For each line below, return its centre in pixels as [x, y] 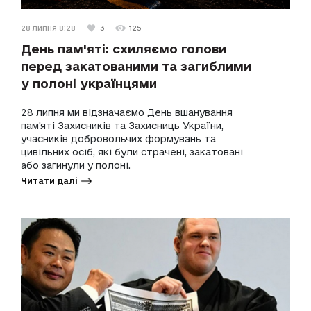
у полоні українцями [89, 84]
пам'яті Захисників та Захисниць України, [122, 126]
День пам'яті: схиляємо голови [124, 49]
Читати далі [49, 181]
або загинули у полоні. [76, 166]
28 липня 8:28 [48, 28]
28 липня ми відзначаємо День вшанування [127, 113]
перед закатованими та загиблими [136, 66]
